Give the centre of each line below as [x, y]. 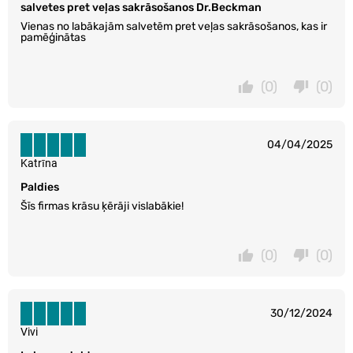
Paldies [40, 188]
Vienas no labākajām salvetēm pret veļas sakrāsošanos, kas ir [174, 27]
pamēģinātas [53, 38]
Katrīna [39, 163]
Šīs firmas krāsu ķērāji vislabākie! [102, 206]
